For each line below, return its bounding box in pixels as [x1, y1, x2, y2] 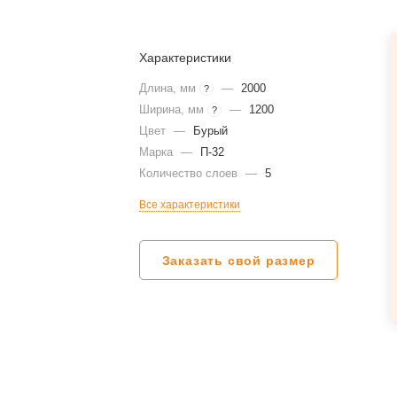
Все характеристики [139, 198, 241, 211]
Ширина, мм [139, 103, 208, 116]
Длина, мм [139, 82, 200, 95]
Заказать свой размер [161, 253, 315, 268]
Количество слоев [139, 167, 242, 180]
